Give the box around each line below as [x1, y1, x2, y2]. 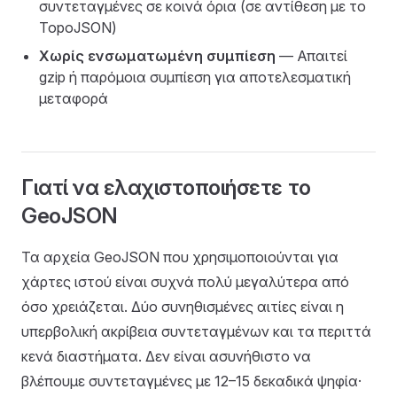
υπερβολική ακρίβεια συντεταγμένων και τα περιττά [21, 323, 371, 340]
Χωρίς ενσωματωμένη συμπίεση [39, 47, 276, 65]
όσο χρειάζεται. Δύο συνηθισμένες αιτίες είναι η [21, 298, 344, 315]
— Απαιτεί [276, 47, 347, 65]
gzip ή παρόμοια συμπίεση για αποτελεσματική [39, 68, 351, 86]
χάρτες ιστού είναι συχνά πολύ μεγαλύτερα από [21, 273, 349, 291]
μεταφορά [39, 90, 108, 107]
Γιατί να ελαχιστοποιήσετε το [21, 175, 311, 200]
